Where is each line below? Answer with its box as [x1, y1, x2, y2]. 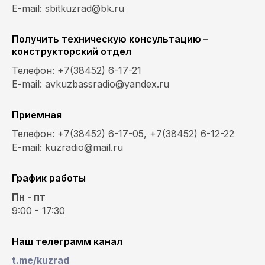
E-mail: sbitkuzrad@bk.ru [12, 2, 124, 15]
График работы [12, 172, 86, 185]
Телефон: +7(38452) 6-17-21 [12, 64, 141, 77]
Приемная [12, 109, 62, 121]
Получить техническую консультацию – [12, 33, 208, 46]
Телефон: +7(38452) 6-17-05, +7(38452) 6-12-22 [12, 128, 234, 140]
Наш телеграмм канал [12, 235, 122, 248]
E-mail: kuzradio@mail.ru [12, 141, 123, 154]
